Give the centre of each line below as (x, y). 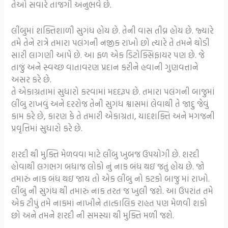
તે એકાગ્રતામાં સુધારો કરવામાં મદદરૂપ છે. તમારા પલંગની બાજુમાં (113, 92)
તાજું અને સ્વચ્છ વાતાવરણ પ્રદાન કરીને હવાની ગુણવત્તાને (105, 67)
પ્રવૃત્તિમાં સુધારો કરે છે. (47, 128)
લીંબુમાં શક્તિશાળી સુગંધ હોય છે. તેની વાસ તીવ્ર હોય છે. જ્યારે (113, 31)
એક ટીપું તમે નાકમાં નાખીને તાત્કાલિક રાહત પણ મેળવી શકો (109, 203)
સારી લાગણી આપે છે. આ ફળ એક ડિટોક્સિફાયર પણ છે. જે (108, 55)
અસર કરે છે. (32, 79)
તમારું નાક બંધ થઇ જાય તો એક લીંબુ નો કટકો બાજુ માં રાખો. (111, 179)
